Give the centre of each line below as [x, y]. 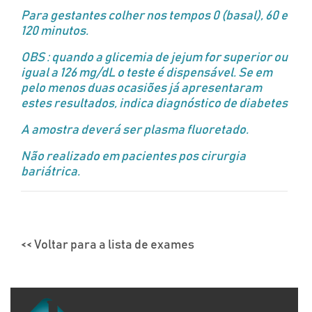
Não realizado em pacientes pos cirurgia [133, 157]
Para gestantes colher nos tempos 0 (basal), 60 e [154, 16]
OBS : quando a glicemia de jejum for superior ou [154, 58]
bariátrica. [50, 172]
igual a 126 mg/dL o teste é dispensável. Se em [147, 73]
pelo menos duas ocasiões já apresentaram [141, 88]
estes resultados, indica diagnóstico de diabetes [154, 104]
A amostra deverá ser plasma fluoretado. [135, 130]
